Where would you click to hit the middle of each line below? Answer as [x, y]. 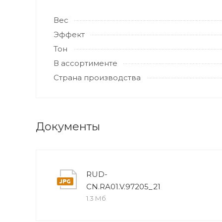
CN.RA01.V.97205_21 [123, 187]
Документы [68, 127]
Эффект [69, 34]
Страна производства [97, 78]
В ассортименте [85, 63]
